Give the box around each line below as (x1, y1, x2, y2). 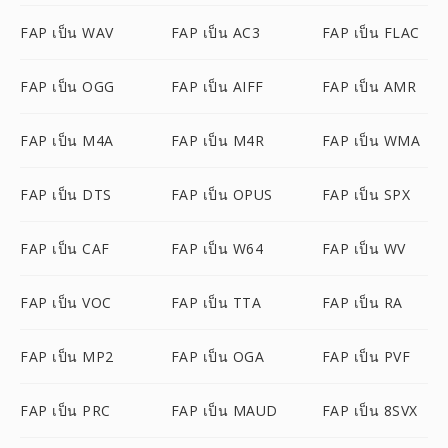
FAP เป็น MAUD (170, 401, 278, 420)
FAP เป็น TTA (170, 293, 262, 312)
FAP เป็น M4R (170, 131, 265, 150)
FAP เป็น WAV (20, 23, 114, 42)
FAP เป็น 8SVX (321, 401, 418, 420)
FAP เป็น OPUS (170, 185, 273, 204)
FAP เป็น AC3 (170, 23, 261, 42)
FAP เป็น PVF (321, 347, 411, 366)
